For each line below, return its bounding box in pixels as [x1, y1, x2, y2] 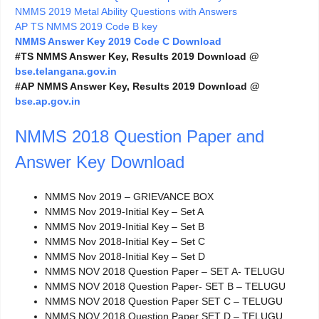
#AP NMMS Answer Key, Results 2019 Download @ [15, 80, 260, 93]
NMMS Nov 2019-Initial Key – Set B [45, 221, 204, 233]
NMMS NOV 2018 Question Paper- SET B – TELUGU [45, 281, 286, 293]
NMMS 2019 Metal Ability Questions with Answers [15, 6, 237, 18]
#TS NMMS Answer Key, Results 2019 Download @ [15, 51, 259, 63]
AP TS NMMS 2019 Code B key [15, 21, 157, 33]
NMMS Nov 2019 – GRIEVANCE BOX [45, 191, 214, 203]
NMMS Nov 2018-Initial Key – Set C [45, 236, 205, 248]
